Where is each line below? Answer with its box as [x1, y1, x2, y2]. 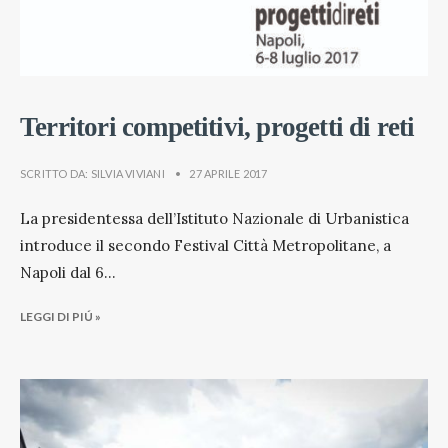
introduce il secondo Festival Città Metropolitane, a [20, 236, 391, 256]
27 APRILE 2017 [189, 167, 268, 181]
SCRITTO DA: [20, 167, 91, 181]
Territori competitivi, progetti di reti [20, 112, 415, 143]
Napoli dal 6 [20, 263, 104, 283]
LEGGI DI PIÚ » [20, 309, 101, 325]
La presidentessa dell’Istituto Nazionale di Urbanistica [20, 209, 409, 229]
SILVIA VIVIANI [90, 167, 165, 181]
